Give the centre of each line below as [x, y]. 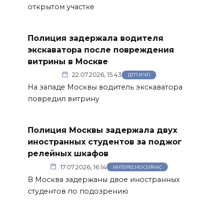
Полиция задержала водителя [95, 38]
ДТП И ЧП [139, 75]
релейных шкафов [68, 153]
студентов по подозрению [78, 191]
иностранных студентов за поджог [105, 142]
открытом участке [61, 7]
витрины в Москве [68, 61]
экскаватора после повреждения [101, 50]
